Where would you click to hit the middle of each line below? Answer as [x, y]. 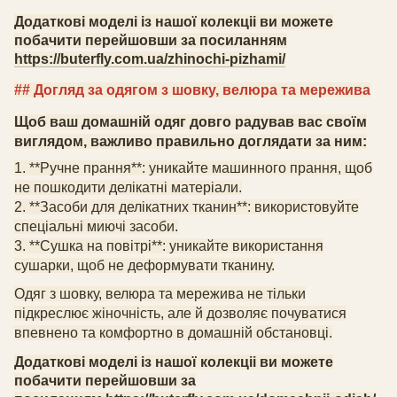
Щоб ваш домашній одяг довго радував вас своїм [191, 121]
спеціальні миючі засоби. [96, 226]
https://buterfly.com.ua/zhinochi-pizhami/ [150, 58]
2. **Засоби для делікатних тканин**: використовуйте [187, 206]
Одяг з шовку [56, 293]
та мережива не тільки [232, 293]
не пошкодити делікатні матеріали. [128, 187]
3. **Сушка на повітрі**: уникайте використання [169, 245]
